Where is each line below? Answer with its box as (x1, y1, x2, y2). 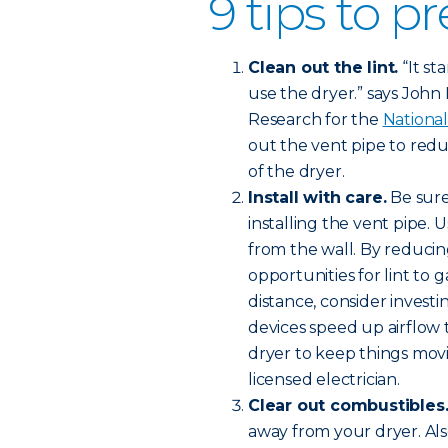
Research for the (248, 110, 383, 129)
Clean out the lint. (248, 58, 399, 77)
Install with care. (248, 188, 387, 207)
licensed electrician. (248, 370, 400, 389)
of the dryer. (248, 162, 345, 181)
